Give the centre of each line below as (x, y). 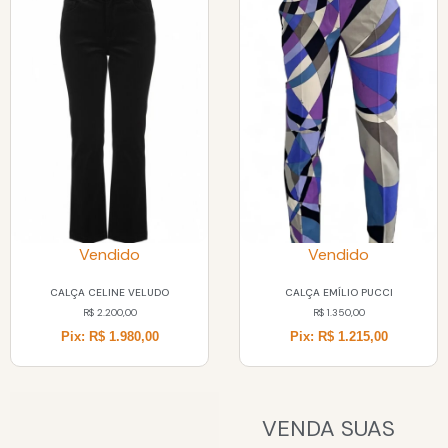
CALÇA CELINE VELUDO (109, 292)
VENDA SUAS (328, 428)
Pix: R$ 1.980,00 (109, 336)
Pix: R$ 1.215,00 (338, 336)
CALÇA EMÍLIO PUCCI (338, 292)
